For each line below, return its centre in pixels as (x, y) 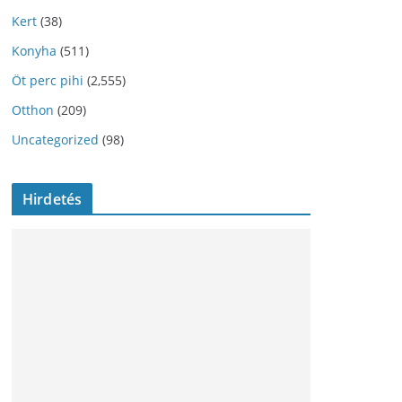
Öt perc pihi (48, 81)
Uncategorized (55, 140)
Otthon (33, 110)
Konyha (34, 51)
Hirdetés (52, 200)
